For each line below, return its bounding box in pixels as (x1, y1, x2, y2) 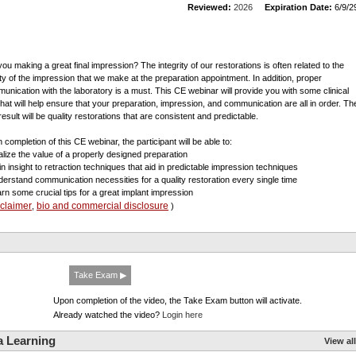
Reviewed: (188, 2, 231, 12)
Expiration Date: (265, 2, 332, 12)
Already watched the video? (53, 310, 162, 319)
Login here (162, 310, 203, 319)
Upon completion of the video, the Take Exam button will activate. (53, 296, 302, 305)
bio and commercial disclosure (37, 200, 168, 211)
